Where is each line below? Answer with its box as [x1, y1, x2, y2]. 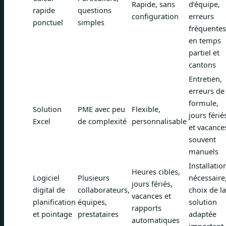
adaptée [189, 208, 216, 219]
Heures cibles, [132, 166, 180, 177]
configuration [132, 11, 179, 21]
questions [78, 5, 111, 15]
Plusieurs [78, 172, 109, 183]
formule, [189, 97, 218, 108]
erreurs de [189, 85, 224, 96]
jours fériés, [132, 178, 173, 189]
